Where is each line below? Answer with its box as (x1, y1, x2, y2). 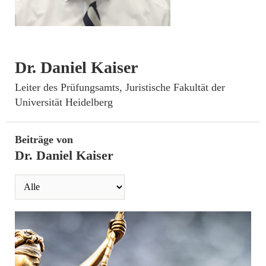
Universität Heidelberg (15, 96, 113, 108)
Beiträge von (15, 133, 73, 145)
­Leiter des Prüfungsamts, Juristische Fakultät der (15, 81, 225, 93)
